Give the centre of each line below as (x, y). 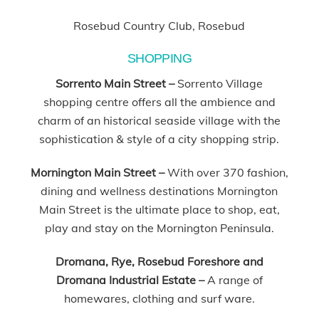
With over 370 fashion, (226, 172)
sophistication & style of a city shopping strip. (159, 138)
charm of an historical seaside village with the (159, 120)
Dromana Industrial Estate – (131, 279)
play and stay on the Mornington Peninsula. (159, 228)
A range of (235, 279)
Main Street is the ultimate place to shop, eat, (159, 209)
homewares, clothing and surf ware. (159, 298)
